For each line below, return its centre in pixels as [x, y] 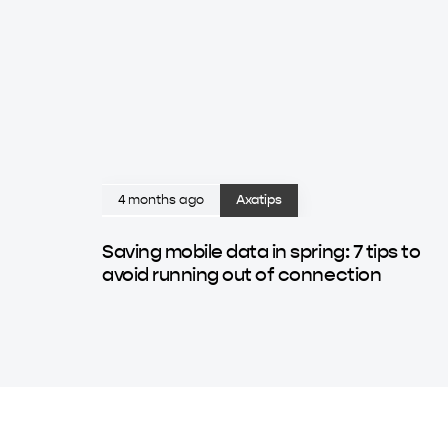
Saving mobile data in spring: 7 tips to [261, 252]
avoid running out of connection [242, 275]
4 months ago [161, 200]
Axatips [259, 200]
